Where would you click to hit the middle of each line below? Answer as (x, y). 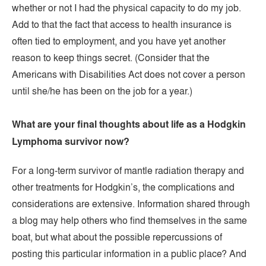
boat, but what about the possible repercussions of (117, 237)
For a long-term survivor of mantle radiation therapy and (128, 170)
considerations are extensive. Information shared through (131, 204)
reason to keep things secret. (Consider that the (111, 58)
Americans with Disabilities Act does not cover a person (129, 74)
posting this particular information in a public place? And (129, 254)
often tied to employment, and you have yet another (119, 41)
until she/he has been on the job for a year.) (102, 91)
